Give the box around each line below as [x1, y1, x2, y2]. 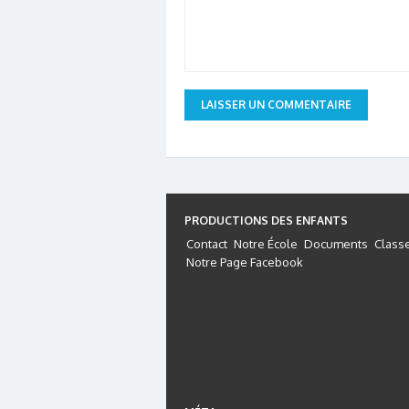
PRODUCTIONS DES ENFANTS [184, 213, 348, 227]
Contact [186, 236, 227, 251]
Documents [304, 236, 368, 251]
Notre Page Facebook [186, 254, 303, 269]
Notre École [234, 236, 298, 251]
